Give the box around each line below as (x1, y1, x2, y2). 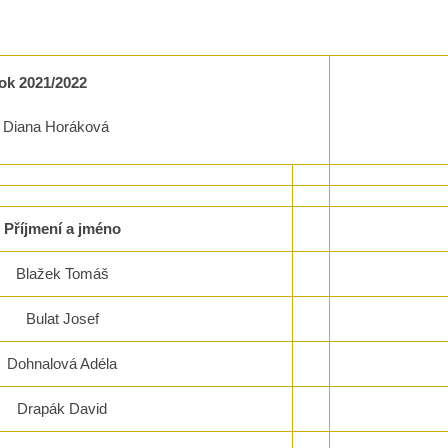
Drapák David (17, 400, 107, 418)
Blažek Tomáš (15, 265, 109, 283)
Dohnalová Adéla (7, 355, 117, 373)
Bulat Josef (25, 310, 99, 328)
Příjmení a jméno (3, 220, 121, 238)
